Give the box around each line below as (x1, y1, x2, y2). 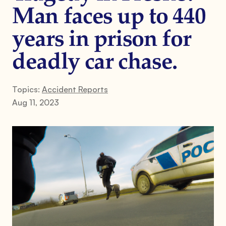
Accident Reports (42, 84, 108, 94)
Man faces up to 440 (12, 6, 206, 29)
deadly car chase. (12, 51, 178, 74)
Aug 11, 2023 (12, 97, 59, 107)
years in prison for (12, 29, 191, 51)
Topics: (12, 84, 42, 94)
